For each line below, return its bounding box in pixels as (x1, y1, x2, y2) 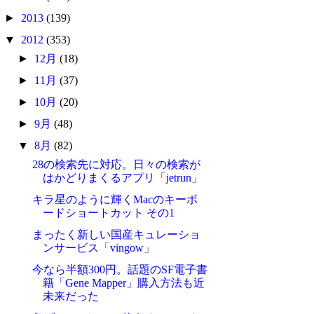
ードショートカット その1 (42, 207, 175, 219)
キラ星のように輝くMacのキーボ (32, 193, 198, 206)
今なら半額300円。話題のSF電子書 (32, 264, 207, 276)
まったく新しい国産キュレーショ (32, 228, 200, 241)
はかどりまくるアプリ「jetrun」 (42, 172, 203, 184)
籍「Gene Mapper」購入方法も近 (42, 277, 205, 289)
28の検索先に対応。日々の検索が (32, 158, 200, 171)
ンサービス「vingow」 (42, 242, 155, 254)
